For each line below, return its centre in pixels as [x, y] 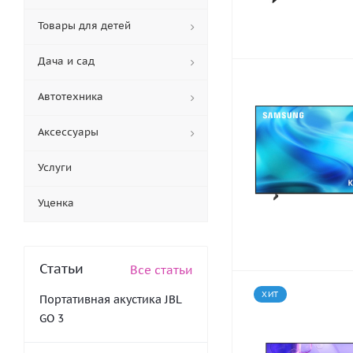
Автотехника [71, 97]
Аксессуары [68, 132]
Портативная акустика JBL [110, 299]
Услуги [55, 167]
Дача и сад [66, 61]
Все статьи [161, 270]
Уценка [56, 203]
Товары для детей [84, 26]
